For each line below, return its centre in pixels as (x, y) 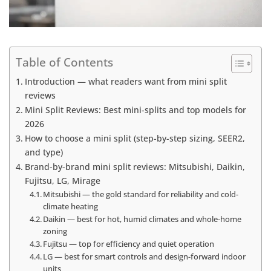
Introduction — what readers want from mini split (126, 81)
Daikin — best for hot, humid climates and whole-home (142, 219)
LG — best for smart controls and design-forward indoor (145, 256)
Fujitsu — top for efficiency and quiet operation (129, 243)
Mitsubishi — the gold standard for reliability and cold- (141, 194)
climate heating (71, 206)
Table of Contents (64, 62)
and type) (44, 152)
